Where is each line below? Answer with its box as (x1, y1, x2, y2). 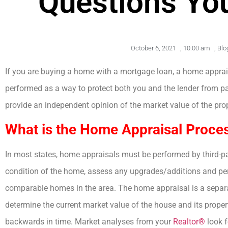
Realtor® (173, 216, 205, 226)
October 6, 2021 (130, 44, 176, 52)
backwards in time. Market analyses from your (5, 216, 173, 226)
